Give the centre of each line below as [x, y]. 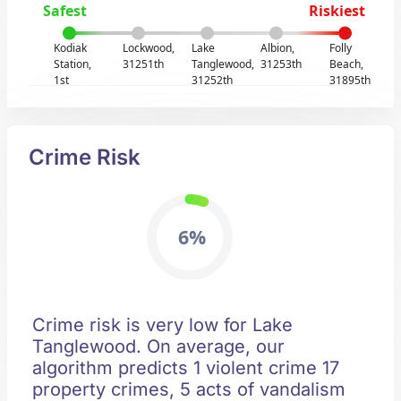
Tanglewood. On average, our [158, 346]
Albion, [277, 48]
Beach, [346, 64]
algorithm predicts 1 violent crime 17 [186, 368]
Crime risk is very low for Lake [162, 325]
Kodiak [71, 48]
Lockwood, [149, 48]
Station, [73, 64]
